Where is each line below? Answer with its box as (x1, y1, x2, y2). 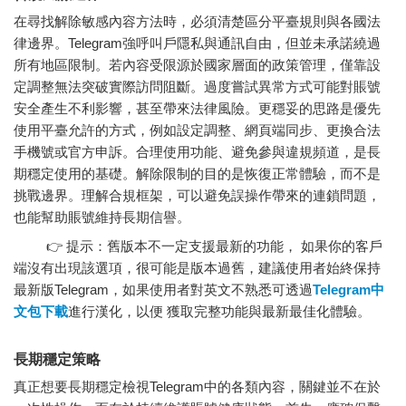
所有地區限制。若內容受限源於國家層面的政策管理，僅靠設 (14, 56, 381, 72)
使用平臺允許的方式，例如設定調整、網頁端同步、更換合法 (14, 121, 381, 138)
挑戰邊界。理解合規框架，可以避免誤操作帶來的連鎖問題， (14, 187, 381, 203)
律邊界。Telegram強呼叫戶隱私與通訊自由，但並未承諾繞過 (14, 34, 381, 51)
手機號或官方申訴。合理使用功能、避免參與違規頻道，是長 (14, 143, 381, 159)
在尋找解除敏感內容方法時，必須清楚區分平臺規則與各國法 (14, 13, 381, 29)
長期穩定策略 (14, 352, 101, 368)
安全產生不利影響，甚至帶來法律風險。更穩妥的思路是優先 (14, 100, 381, 116)
